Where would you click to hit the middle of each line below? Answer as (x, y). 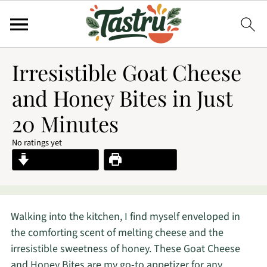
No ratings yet (37, 143)
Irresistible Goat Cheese (127, 72)
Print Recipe (147, 159)
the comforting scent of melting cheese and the (117, 233)
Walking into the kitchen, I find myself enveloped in (125, 217)
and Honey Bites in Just (122, 98)
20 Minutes (65, 123)
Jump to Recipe (62, 159)
